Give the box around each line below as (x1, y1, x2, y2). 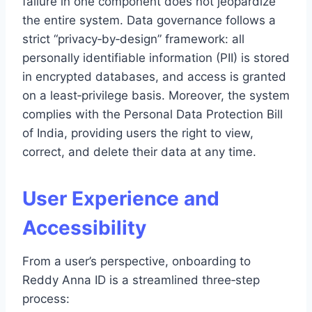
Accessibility (22, 215, 146, 240)
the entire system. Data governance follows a (22, 13, 276, 27)
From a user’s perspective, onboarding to (22, 253, 251, 268)
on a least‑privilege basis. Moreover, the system (22, 88, 290, 102)
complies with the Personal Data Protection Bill (22, 107, 283, 121)
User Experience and (22, 186, 219, 210)
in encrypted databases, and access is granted (22, 69, 286, 84)
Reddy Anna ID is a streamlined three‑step (22, 272, 260, 287)
